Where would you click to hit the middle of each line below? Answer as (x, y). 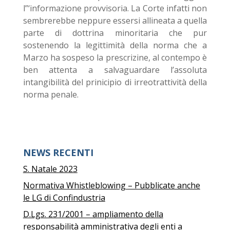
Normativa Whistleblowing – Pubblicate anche (111, 185)
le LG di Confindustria (64, 198)
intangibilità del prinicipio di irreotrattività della (115, 82)
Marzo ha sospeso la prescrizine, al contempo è (115, 57)
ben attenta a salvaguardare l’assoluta (115, 70)
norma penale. (51, 94)
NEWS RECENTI (58, 152)
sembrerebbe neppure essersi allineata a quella (115, 21)
